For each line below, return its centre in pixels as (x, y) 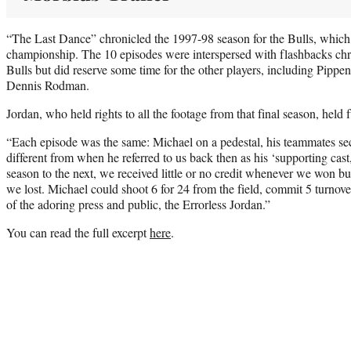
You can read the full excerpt (78, 232)
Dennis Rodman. (48, 85)
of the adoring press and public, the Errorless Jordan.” (138, 204)
